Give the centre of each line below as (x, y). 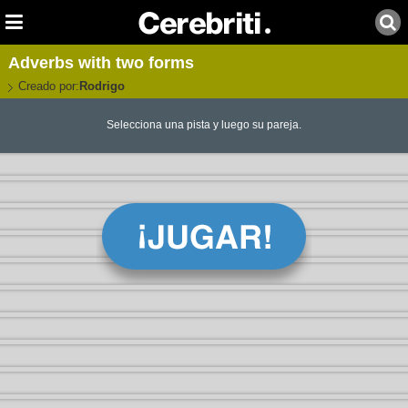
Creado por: (48, 86)
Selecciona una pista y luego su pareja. (204, 125)
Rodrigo (102, 86)
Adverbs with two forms (101, 63)
